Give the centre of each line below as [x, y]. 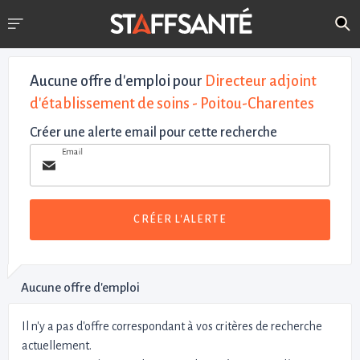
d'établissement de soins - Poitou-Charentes [172, 104]
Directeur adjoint [261, 81]
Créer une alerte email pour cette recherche [153, 133]
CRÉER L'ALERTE [180, 219]
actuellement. [57, 345]
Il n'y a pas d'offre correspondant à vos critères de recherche [172, 326]
